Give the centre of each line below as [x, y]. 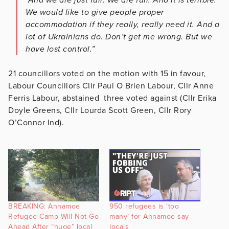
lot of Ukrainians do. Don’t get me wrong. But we [119, 37]
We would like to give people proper [95, 12]
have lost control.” [60, 49]
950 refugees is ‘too [144, 206]
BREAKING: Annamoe [44, 206]
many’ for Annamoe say [149, 216]
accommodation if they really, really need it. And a [123, 24]
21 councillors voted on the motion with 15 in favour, [107, 73]
